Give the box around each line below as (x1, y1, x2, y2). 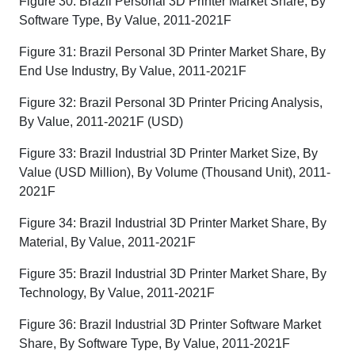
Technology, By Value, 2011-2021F (19, 286, 215, 300)
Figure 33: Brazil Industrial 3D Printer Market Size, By (19, 147, 318, 160)
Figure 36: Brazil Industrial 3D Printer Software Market (19, 318, 321, 331)
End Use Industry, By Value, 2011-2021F (19, 64, 246, 78)
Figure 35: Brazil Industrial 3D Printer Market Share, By (19, 267, 326, 281)
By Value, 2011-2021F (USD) (19, 115, 183, 128)
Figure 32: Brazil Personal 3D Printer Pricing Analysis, (19, 96, 323, 109)
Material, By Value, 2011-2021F (19, 235, 196, 249)
